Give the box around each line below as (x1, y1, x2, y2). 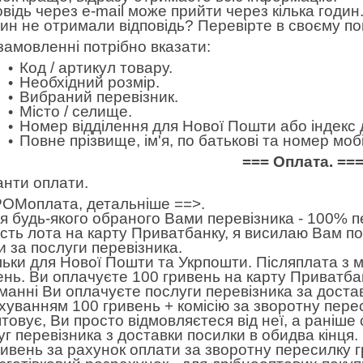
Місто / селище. (19, 103, 132, 121)
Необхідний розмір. (19, 74, 160, 92)
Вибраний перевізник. (19, 88, 178, 106)
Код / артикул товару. (19, 59, 173, 77)
